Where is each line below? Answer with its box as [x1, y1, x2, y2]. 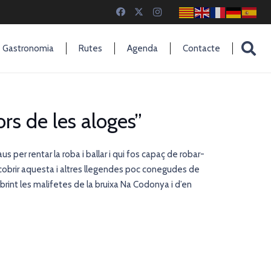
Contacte [182, 43, 220, 54]
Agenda [126, 43, 158, 54]
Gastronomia [2, 43, 54, 54]
